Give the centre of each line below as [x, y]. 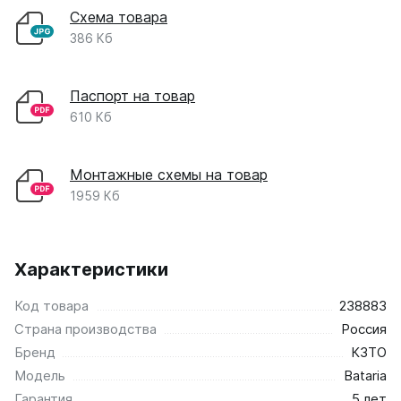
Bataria [365, 375]
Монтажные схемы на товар [169, 174]
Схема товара [119, 17]
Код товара [51, 305]
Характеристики [91, 269]
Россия [364, 328]
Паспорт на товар [132, 95]
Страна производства [85, 328]
